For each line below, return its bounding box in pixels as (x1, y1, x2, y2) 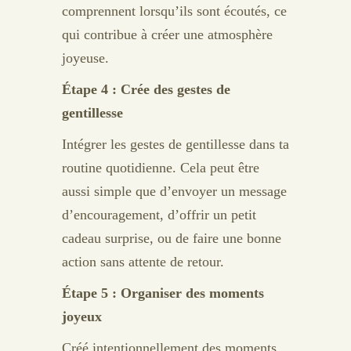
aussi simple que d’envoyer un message (62, 183, 287, 199)
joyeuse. (62, 50, 109, 66)
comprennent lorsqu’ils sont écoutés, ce (62, 3, 287, 19)
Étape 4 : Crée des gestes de (62, 81, 230, 97)
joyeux (62, 309, 102, 324)
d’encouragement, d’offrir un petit (62, 207, 256, 223)
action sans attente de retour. (62, 254, 224, 270)
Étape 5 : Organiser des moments (62, 285, 264, 301)
